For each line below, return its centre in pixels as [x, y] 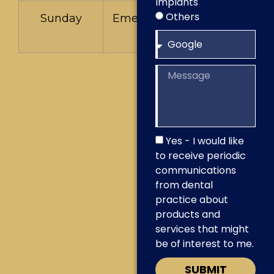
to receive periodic [201, 156]
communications [196, 171]
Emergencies [149, 19]
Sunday [61, 19]
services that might [202, 229]
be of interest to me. [205, 244]
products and [188, 215]
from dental [184, 185]
